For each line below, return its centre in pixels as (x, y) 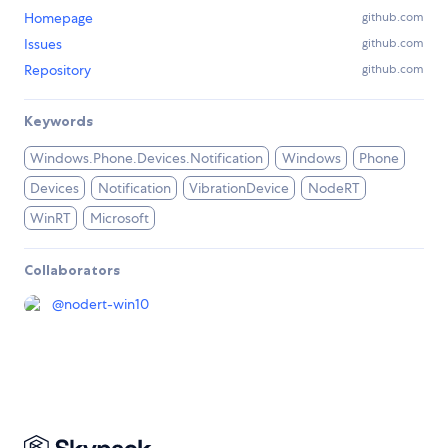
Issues (43, 44)
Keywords (58, 121)
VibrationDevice (239, 188)
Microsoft (119, 218)
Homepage (58, 18)
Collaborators (72, 270)
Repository (57, 70)
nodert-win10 (106, 304)
